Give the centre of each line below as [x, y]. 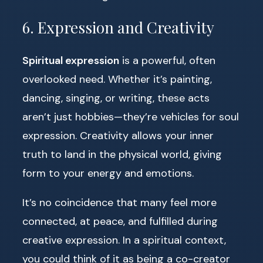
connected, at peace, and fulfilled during [120, 221]
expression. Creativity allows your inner [118, 135]
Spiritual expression [71, 60]
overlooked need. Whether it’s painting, [117, 79]
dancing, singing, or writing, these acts [116, 98]
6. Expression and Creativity [118, 28]
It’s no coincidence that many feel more [119, 202]
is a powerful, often [167, 60]
